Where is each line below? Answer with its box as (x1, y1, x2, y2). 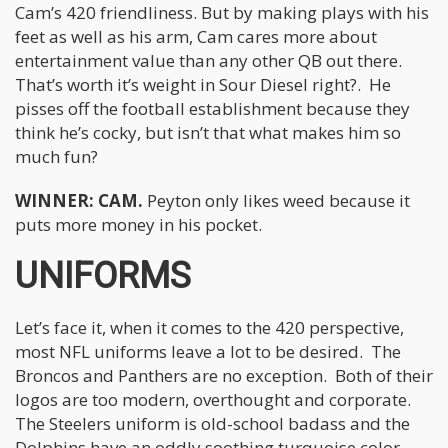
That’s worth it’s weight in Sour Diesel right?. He (15, 72, 391, 96)
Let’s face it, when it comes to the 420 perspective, (15, 315, 404, 339)
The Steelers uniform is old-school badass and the (15, 411, 410, 435)
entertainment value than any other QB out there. (15, 48, 402, 72)
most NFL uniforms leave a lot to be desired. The (15, 339, 401, 363)
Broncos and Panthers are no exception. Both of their (15, 363, 433, 387)
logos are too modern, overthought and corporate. (15, 387, 411, 411)
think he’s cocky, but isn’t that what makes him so (15, 120, 401, 144)
